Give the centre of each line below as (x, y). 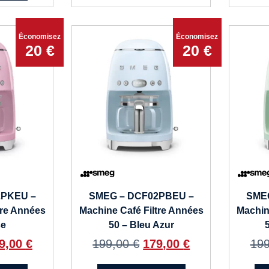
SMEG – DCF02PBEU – (141, 196)
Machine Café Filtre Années (141, 211)
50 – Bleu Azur (141, 225)
